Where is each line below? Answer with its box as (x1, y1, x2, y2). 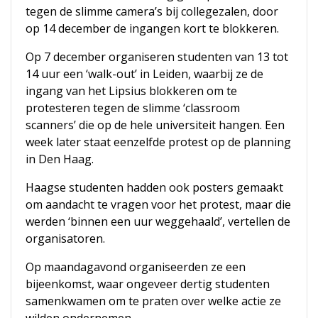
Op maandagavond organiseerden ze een (26, 259, 246, 275)
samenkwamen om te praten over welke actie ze (26, 293, 281, 309)
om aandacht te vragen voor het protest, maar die (26, 197, 291, 213)
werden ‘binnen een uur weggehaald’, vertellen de (26, 214, 290, 230)
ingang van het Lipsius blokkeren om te (26, 83, 237, 99)
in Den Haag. (26, 151, 94, 168)
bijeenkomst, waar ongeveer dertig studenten (26, 276, 270, 292)
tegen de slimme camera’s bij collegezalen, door (26, 4, 278, 20)
